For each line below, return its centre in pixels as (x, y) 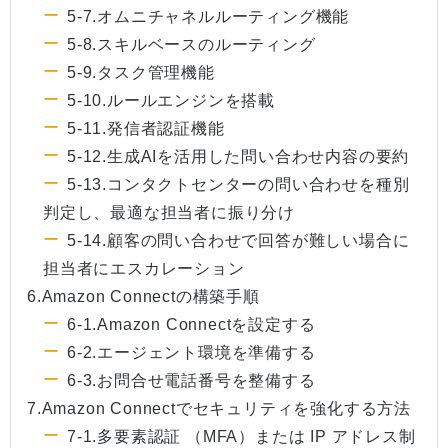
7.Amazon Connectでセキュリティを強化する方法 (219, 409)
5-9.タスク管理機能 (141, 73)
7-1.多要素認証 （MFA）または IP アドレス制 (241, 437)
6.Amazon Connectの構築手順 (143, 297)
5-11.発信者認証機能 (146, 129)
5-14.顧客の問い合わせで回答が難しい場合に (238, 241)
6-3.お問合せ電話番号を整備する (191, 381)
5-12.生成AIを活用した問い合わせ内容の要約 (238, 157)
